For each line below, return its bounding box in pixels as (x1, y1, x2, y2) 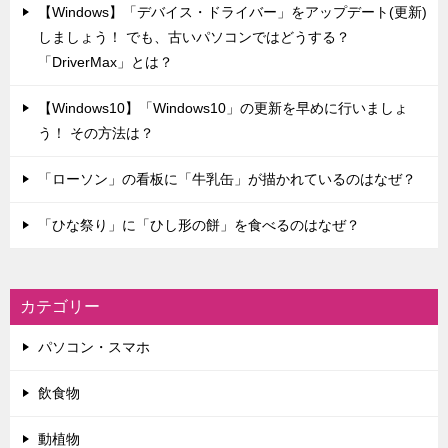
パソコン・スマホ (38, 339, 150, 355)
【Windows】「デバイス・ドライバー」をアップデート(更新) (38, 4, 427, 20)
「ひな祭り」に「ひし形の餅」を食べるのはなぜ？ (38, 217, 360, 233)
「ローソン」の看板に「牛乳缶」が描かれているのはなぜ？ (38, 171, 416, 187)
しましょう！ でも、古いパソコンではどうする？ (38, 29, 350, 45)
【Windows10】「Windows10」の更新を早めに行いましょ (38, 100, 408, 116)
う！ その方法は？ (38, 125, 154, 141)
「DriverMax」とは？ (38, 54, 173, 70)
